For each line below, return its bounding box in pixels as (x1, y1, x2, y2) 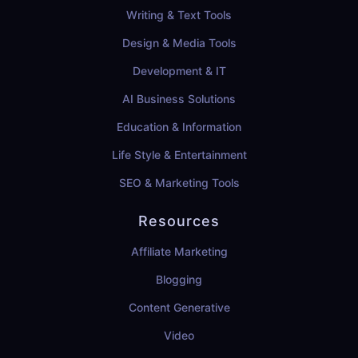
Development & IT (132, 64, 226, 78)
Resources (138, 213, 220, 230)
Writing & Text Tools (126, 8, 232, 22)
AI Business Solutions (122, 92, 236, 106)
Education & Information (117, 120, 241, 134)
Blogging (156, 272, 202, 287)
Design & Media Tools (121, 36, 237, 50)
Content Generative (128, 300, 230, 315)
